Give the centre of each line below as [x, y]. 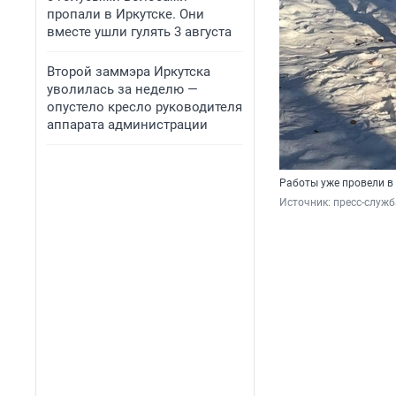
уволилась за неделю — [122, 89]
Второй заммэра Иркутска [129, 72]
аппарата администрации [127, 125]
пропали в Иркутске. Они [126, 14]
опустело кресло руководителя [145, 107]
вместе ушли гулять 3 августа [139, 32]
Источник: [306, 203]
